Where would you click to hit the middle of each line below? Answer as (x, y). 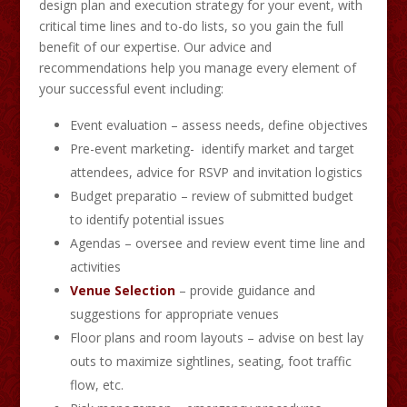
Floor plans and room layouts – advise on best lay (216, 337)
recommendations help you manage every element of (197, 67)
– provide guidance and (245, 290)
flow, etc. (96, 384)
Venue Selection (122, 290)
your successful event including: (131, 88)
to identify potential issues (147, 219)
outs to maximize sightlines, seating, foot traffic (210, 361)
